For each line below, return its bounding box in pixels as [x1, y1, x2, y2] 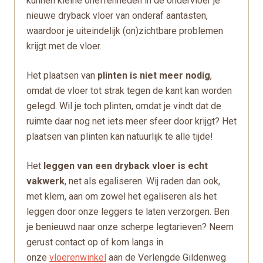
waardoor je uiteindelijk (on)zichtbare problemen [26, 25, 223, 36]
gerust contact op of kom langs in [26, 237, 163, 248]
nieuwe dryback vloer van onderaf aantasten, [26, 10, 208, 21]
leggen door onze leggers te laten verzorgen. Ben [26, 206, 230, 217]
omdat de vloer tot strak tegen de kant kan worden [26, 85, 232, 96]
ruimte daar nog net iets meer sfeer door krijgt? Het [26, 116, 237, 127]
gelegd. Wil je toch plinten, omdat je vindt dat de [26, 100, 221, 112]
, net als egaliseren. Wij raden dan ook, [65, 176, 220, 187]
